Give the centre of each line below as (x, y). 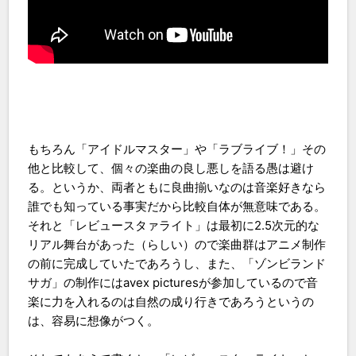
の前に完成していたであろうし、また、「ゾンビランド (177, 263)
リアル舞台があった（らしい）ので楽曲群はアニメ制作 (177, 244)
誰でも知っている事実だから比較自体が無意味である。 (177, 206)
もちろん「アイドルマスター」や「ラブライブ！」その (177, 149)
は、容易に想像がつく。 (94, 320)
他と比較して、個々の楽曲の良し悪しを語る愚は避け (171, 168)
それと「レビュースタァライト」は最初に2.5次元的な (174, 225)
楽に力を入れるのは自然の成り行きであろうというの (171, 301)
